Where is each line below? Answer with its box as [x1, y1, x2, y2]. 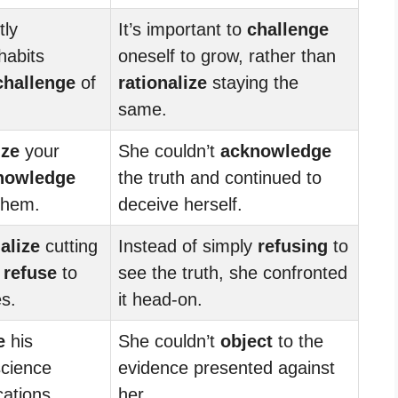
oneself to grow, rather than [118, 45, 336, 66]
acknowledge [220, 140, 331, 161]
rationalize [118, 72, 207, 92]
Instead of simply [118, 235, 258, 256]
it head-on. [118, 289, 203, 309]
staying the [207, 72, 298, 92]
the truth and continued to [118, 167, 322, 187]
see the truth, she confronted [118, 262, 347, 283]
